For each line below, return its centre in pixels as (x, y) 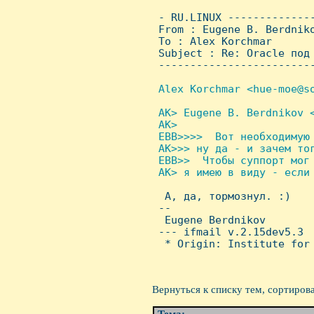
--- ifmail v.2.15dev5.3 (228, 232)
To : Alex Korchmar (212, 41)
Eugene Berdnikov (209, 220)
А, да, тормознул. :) (221, 196)
